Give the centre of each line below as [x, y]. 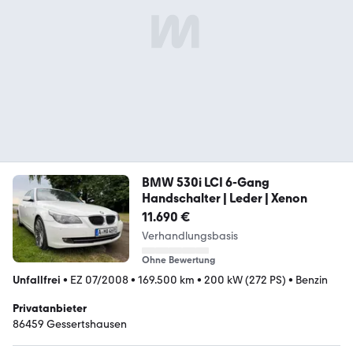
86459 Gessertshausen [70, 324]
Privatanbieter [50, 308]
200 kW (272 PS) [245, 280]
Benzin [312, 280]
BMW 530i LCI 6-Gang [205, 182]
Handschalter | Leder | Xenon [224, 198]
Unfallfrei [37, 280]
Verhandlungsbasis [190, 236]
